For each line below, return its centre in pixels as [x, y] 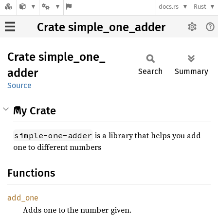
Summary [191, 71]
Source [19, 85]
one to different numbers [57, 147]
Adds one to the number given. [77, 210]
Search [150, 71]
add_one [23, 198]
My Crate [35, 111]
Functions [31, 173]
